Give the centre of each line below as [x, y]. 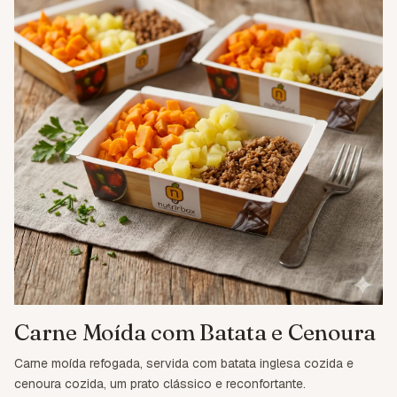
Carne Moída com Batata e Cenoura [195, 333]
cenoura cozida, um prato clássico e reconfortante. [160, 384]
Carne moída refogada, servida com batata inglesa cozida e [184, 364]
